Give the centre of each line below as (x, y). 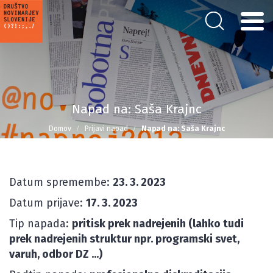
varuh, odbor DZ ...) (56, 254)
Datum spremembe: (61, 182)
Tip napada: (41, 224)
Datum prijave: (48, 203)
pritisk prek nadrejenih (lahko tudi (158, 224)
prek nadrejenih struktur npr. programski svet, (124, 239)
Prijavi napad (106, 129)
